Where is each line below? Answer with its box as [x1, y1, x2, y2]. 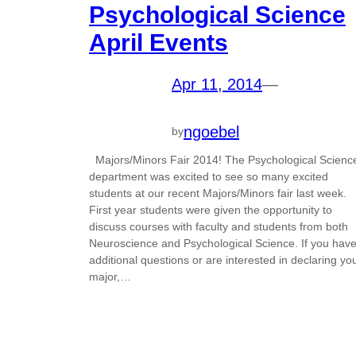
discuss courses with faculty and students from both [89, 219, 348, 233]
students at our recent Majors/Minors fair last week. [89, 186, 346, 199]
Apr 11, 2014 [172, 75, 262, 94]
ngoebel [184, 122, 239, 141]
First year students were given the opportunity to [89, 203, 332, 216]
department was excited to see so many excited [89, 169, 328, 183]
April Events [89, 29, 228, 56]
